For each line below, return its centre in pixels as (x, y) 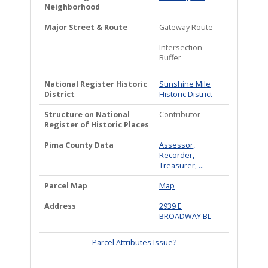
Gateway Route (186, 27)
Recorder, (177, 155)
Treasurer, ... (182, 165)
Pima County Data (79, 145)
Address (60, 206)
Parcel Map (66, 186)
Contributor (180, 115)
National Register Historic (96, 84)
